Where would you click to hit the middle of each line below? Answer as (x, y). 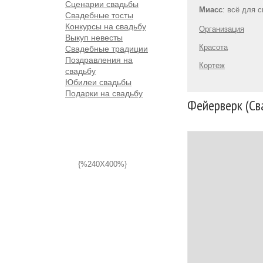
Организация (222, 29)
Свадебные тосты (99, 15)
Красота (213, 47)
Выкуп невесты (94, 38)
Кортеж (212, 65)
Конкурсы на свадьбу (106, 26)
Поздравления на (99, 60)
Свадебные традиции (107, 49)
